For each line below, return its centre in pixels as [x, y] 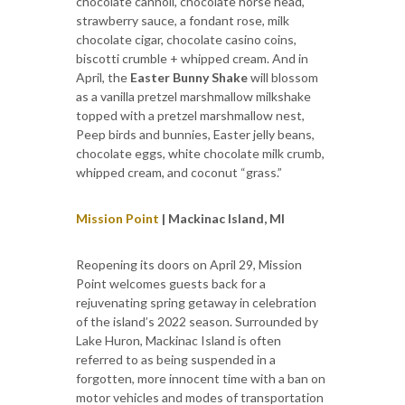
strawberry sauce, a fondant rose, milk [183, 20]
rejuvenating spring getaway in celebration [196, 302]
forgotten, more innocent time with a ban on [201, 378]
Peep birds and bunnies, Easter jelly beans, [195, 134]
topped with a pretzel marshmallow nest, [190, 115]
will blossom [283, 77]
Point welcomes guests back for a [171, 283]
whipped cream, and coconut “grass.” [179, 172]
